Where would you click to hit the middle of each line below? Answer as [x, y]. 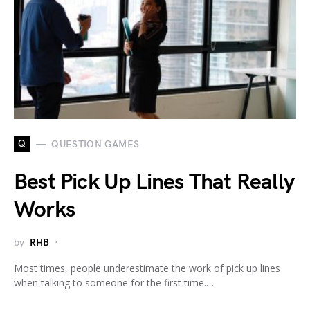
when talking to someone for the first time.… [114, 283]
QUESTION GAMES [95, 144]
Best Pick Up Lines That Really [154, 183]
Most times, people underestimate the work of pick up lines [147, 268]
